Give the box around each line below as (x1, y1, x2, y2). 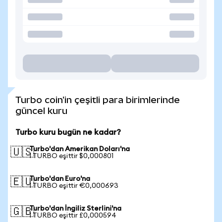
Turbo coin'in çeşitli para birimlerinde (15, 95, 180, 105)
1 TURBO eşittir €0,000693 (29, 182, 118, 189)
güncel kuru (15, 106, 67, 116)
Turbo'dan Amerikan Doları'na (29, 146, 130, 153)
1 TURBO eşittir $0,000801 (29, 153, 113, 160)
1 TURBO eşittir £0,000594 (29, 212, 116, 219)
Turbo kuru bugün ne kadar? (15, 128, 121, 136)
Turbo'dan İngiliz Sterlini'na (29, 205, 121, 212)
